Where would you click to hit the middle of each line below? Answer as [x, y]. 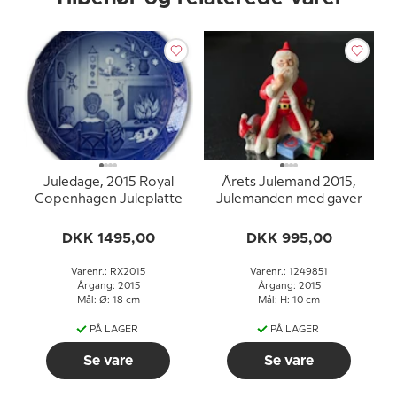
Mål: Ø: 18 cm [108, 300]
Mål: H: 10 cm [289, 300]
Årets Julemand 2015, [289, 183]
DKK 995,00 [289, 238]
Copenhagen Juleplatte [108, 199]
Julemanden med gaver [289, 199]
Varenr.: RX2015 [108, 272]
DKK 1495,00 [108, 238]
